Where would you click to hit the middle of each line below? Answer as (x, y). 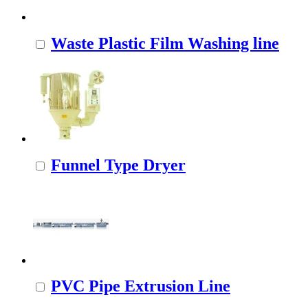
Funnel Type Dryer (118, 165)
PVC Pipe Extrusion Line (141, 286)
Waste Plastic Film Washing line (165, 43)
